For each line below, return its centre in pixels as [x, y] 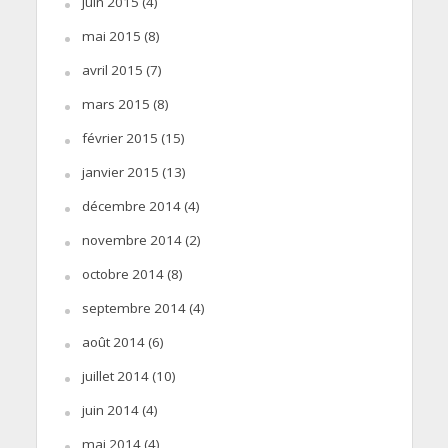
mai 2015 [111, 35]
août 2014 [113, 341]
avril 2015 [112, 69]
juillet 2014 [115, 375]
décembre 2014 [131, 205]
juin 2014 [110, 409]
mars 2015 [115, 103]
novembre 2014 [131, 239]
